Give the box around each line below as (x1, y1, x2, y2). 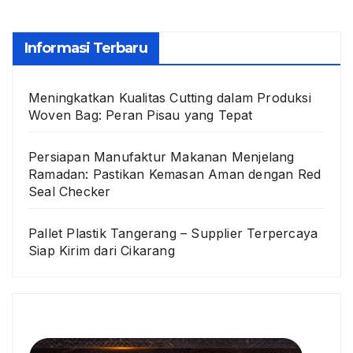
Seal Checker (28, 183, 111, 199)
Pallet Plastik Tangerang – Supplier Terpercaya (28, 225, 318, 241)
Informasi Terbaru (24, 39, 147, 57)
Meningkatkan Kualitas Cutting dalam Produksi (28, 89, 311, 106)
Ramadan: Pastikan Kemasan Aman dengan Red (28, 165, 321, 182)
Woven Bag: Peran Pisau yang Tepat (28, 106, 253, 123)
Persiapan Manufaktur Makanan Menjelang (28, 148, 295, 165)
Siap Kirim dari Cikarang (28, 242, 175, 258)
